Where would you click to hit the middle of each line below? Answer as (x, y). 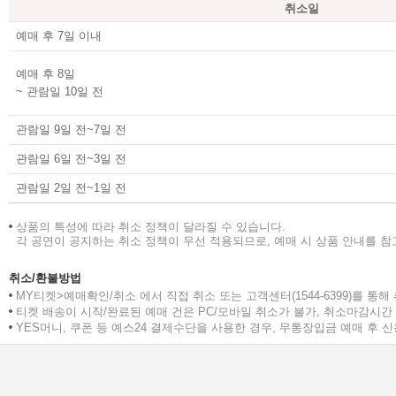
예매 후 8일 (46, 74)
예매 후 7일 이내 (59, 36)
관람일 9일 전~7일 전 (71, 129)
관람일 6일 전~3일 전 (71, 159)
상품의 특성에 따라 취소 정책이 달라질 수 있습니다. (151, 227)
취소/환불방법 (45, 278)
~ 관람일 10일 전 (60, 91)
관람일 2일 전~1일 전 (71, 188)
